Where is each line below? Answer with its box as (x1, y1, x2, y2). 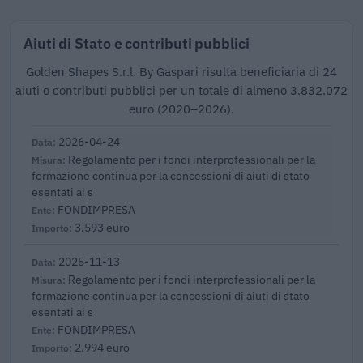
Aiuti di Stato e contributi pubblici (23, 33, 250, 53)
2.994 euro (75, 340, 130, 356)
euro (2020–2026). (129, 101, 234, 117)
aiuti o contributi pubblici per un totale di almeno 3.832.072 (15, 83, 348, 99)
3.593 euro (75, 220, 130, 236)
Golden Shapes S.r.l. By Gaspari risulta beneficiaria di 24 (26, 64, 337, 80)
